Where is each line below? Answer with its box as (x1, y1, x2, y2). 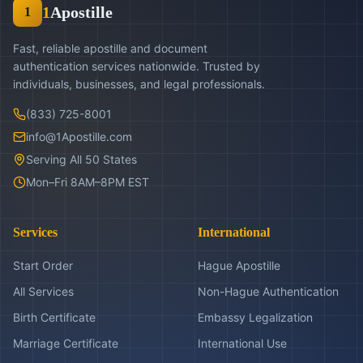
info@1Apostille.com (26, 130, 132, 143)
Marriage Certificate (13, 336, 118, 350)
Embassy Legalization (198, 310, 313, 324)
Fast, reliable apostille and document (13, 41, 207, 55)
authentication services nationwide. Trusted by (13, 59, 260, 73)
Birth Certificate (13, 310, 96, 324)
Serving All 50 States (26, 152, 137, 166)
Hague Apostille (198, 258, 280, 272)
